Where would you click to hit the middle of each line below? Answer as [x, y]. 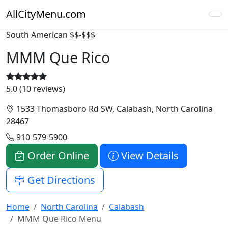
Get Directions [60, 180]
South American [37, 35]
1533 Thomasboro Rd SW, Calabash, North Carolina [113, 109]
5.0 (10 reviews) [36, 89]
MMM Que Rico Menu [59, 219]
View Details [149, 155]
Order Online [57, 155]
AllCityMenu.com [46, 14]
